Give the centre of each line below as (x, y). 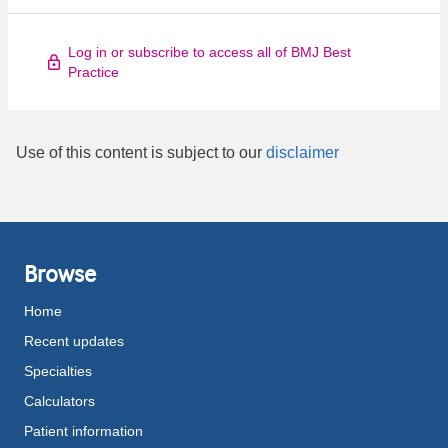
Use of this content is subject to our (141, 153)
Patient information (83, 431)
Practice (93, 72)
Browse (60, 273)
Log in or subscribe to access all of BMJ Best (209, 52)
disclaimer (302, 153)
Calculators (59, 401)
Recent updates (74, 341)
